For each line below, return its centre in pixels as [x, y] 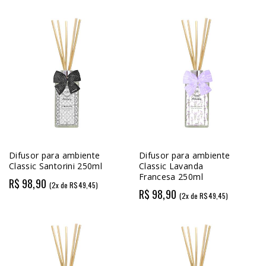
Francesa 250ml [171, 177]
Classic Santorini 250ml [56, 166]
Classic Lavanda [171, 166]
